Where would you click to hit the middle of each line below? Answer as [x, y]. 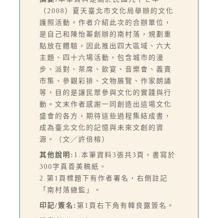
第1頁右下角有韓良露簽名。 [126, 206]
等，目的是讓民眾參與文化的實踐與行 [106, 93]
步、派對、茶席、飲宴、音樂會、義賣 [106, 70]
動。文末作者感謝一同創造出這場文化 [106, 105]
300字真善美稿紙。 [73, 167]
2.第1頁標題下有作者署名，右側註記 [104, 179]
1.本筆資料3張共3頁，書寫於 [125, 155]
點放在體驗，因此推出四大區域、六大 [106, 46]
